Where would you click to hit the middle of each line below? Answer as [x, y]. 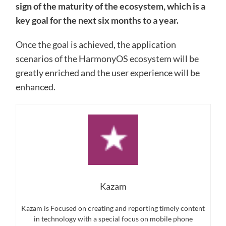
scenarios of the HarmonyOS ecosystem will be [107, 59]
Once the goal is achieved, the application [96, 45]
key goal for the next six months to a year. [97, 20]
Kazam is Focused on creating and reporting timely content [113, 208]
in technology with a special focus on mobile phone [113, 219]
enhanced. [35, 87]
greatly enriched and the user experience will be [107, 73]
